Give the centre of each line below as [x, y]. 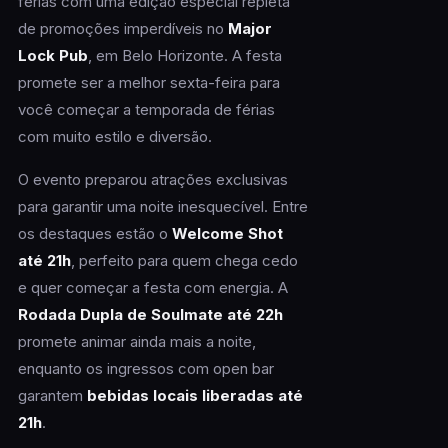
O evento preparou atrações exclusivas [152, 180]
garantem [52, 396]
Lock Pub [52, 56]
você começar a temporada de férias [146, 110]
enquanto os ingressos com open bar [145, 369]
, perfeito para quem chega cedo [184, 261]
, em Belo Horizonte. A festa [184, 56]
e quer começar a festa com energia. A [152, 288]
